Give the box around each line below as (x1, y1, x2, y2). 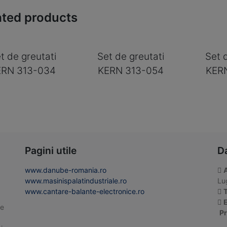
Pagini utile (25, 144, 77, 157)
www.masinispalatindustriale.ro (25, 176, 127, 185)
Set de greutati (97, 50, 165, 62)
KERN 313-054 (98, 64, 164, 77)
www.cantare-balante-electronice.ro (25, 187, 144, 196)
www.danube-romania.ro (25, 166, 106, 175)
